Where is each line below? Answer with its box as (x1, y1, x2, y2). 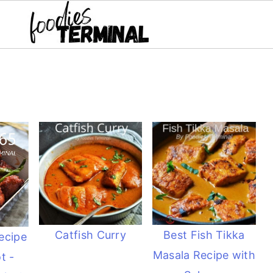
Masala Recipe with (152, 249, 256, 262)
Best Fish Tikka (163, 229, 245, 242)
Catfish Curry (55, 229, 127, 242)
